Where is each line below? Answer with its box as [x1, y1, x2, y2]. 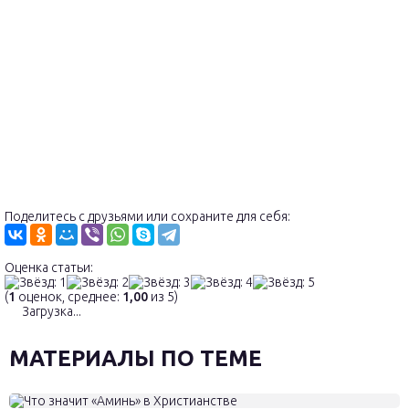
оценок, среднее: [16, 288, 122, 304]
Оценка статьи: [5, 259, 93, 275]
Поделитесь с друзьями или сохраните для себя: [5, 208, 290, 224]
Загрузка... [19, 303, 81, 319]
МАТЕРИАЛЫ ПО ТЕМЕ [9, 345, 262, 371]
